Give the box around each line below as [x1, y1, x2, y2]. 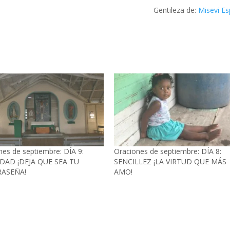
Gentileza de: [154, 5, 197, 15]
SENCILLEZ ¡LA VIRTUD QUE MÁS [114, 157, 227, 167]
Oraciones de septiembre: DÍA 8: [114, 146, 222, 157]
